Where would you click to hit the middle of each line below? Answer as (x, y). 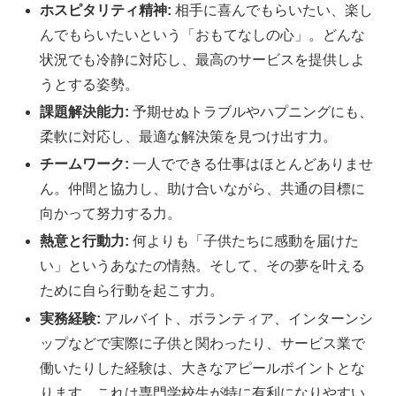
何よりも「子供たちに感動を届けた (244, 241)
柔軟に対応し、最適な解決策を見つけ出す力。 (189, 137)
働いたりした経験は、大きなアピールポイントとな (203, 368)
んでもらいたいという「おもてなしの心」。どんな (203, 34)
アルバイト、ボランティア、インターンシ (237, 318)
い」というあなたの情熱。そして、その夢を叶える (203, 266)
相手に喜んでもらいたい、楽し (273, 10)
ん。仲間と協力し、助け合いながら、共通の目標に (203, 189)
